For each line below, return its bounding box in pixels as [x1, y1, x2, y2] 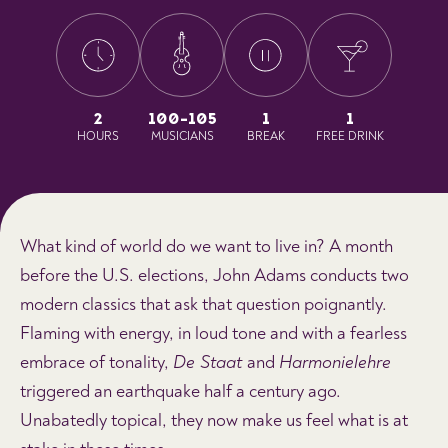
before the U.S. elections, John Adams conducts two [20, 264, 409, 287]
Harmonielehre [279, 351, 391, 374]
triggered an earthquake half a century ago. [20, 380, 341, 403]
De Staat [173, 351, 247, 374]
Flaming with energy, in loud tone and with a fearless [20, 322, 407, 345]
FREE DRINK [316, 129, 384, 144]
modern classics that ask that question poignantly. [20, 293, 387, 316]
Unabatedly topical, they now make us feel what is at [20, 409, 408, 432]
